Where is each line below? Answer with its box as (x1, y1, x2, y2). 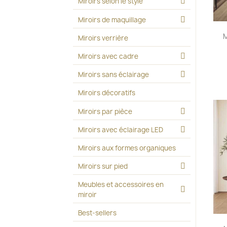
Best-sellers (78, 208, 117, 218)
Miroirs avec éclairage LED (78, 125, 164, 134)
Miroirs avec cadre (78, 51, 139, 61)
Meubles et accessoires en (78, 180, 164, 190)
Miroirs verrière (78, 33, 129, 43)
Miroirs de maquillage (78, 15, 146, 24)
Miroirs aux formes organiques (78, 143, 176, 153)
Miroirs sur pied (78, 162, 128, 171)
